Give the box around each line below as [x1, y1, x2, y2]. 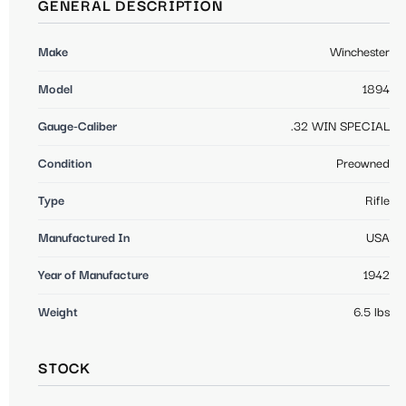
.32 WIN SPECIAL [291, 119, 390, 134]
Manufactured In [38, 230, 130, 246]
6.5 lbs [353, 304, 390, 320]
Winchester [330, 44, 390, 60]
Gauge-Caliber [38, 119, 117, 134]
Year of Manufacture [38, 267, 149, 283]
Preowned [336, 156, 390, 171]
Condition [38, 156, 92, 171]
